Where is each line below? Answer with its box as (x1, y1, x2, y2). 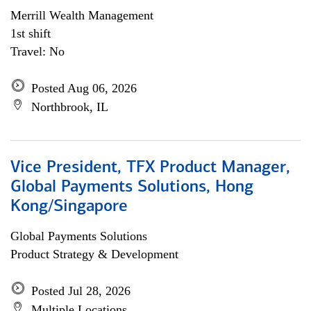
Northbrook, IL (31, 100, 108, 114)
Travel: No (10, 44, 65, 58)
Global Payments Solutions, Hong (10, 179, 253, 196)
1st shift (10, 26, 51, 40)
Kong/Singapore (10, 199, 128, 215)
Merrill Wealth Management (10, 8, 153, 22)
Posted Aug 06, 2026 (31, 81, 137, 95)
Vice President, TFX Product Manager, (10, 160, 290, 176)
